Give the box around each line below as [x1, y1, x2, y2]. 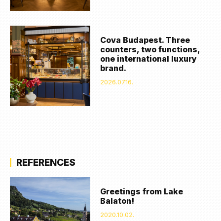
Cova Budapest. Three [100, 35, 190, 45]
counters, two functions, [100, 44, 200, 55]
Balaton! [100, 196, 135, 206]
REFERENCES [16, 157, 75, 169]
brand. [100, 63, 127, 74]
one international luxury [100, 54, 197, 64]
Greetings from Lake [100, 186, 184, 197]
